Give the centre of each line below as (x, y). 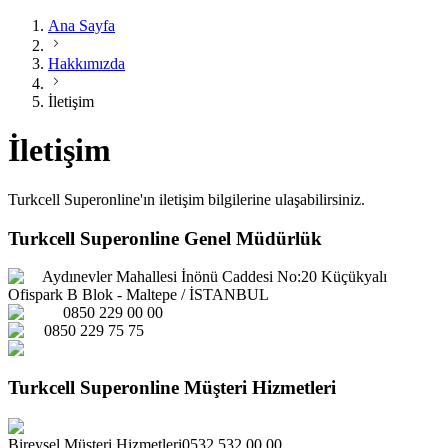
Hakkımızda (86, 63)
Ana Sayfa (81, 25)
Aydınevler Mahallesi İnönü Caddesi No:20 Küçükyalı (214, 277)
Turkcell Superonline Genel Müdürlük (165, 238)
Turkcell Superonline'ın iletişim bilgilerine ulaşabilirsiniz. (186, 199)
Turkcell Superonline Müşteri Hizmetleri (172, 388)
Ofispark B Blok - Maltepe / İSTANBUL (138, 295)
